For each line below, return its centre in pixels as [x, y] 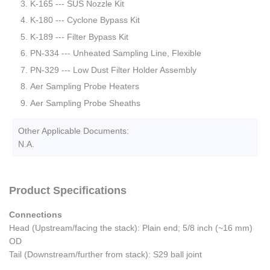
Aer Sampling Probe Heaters [85, 86]
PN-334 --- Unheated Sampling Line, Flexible [116, 53]
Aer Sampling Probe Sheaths [86, 103]
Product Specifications [68, 191]
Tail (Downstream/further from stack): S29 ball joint [105, 255]
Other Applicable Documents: [74, 131]
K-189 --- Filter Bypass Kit [79, 36]
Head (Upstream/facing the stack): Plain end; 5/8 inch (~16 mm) [131, 228]
